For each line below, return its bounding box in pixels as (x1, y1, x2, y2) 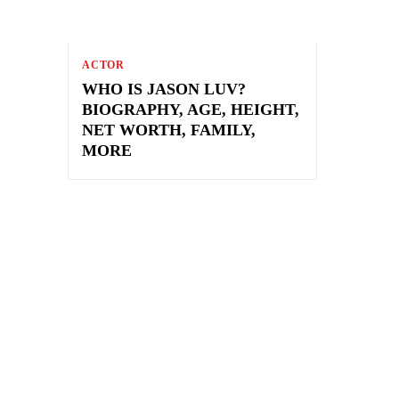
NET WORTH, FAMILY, (82, 120, 256, 139)
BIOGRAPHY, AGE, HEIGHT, (82, 100, 299, 118)
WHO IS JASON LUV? (82, 79, 246, 98)
